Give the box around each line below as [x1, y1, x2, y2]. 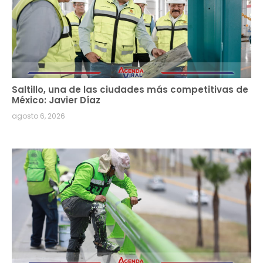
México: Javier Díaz [12, 93, 100, 106]
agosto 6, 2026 [12, 110, 65, 121]
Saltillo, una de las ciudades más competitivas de [12, 83, 248, 96]
